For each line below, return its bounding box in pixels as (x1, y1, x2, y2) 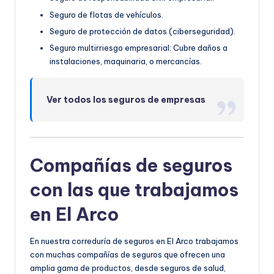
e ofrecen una (173, 249, 225, 259)
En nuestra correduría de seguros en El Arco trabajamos (30, 235, 239, 246)
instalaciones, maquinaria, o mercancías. (50, 56, 202, 66)
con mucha (30, 249, 71, 259)
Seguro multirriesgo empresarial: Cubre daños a (50, 42, 228, 53)
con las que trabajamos (30, 178, 239, 201)
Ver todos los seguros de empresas (46, 94, 206, 105)
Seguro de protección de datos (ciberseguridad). (50, 26, 235, 36)
